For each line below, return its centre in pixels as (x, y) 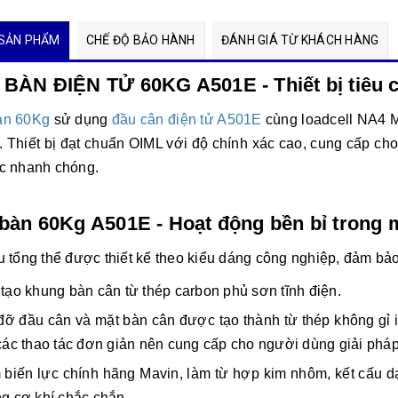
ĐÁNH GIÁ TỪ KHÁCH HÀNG (300, 40)
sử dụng (83, 119)
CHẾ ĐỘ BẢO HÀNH (140, 40)
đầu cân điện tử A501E (187, 119)
